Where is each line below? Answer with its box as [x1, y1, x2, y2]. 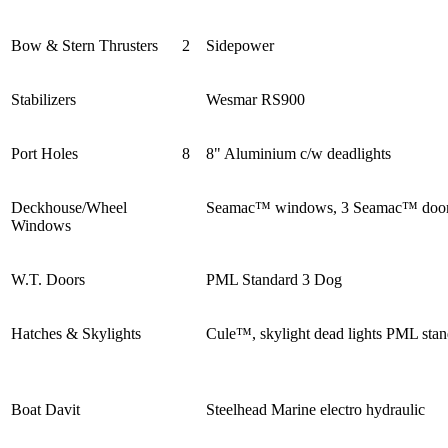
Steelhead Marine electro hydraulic [206, 400, 425, 418]
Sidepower [206, 36, 274, 54]
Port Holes [11, 144, 78, 162]
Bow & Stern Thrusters [11, 36, 158, 54]
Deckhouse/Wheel [11, 198, 127, 216]
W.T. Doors [11, 270, 85, 288]
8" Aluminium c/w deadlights [206, 144, 391, 162]
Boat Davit [11, 400, 80, 418]
